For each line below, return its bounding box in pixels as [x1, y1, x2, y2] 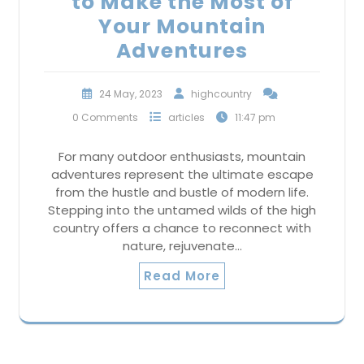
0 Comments [72, 110, 138, 125]
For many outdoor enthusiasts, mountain [58, 148, 305, 166]
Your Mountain [98, 12, 266, 41]
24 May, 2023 [99, 87, 162, 102]
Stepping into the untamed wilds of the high [48, 201, 316, 219]
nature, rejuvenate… [122, 237, 242, 255]
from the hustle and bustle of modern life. [55, 184, 309, 201]
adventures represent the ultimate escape [50, 166, 314, 184]
